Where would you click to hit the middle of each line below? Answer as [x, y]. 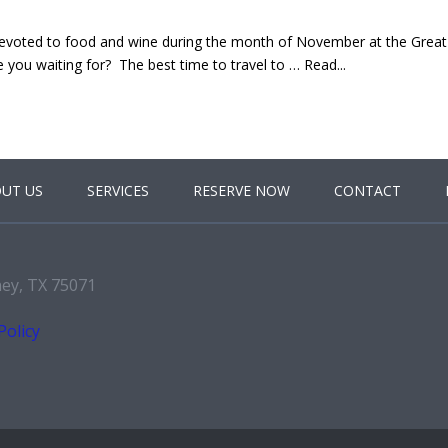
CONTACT [367, 191]
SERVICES [117, 191]
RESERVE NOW [241, 191]
